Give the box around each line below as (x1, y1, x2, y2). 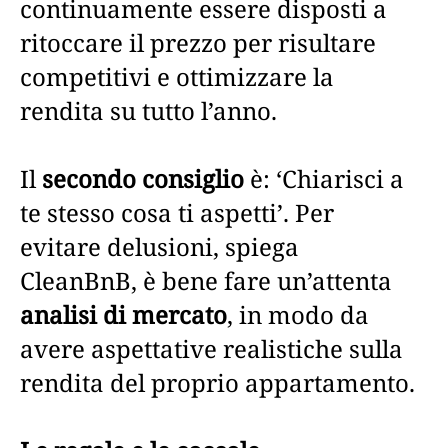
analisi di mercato (20, 297, 227, 331)
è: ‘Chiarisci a (244, 161, 404, 195)
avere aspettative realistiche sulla (20, 331, 403, 365)
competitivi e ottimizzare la (20, 59, 334, 93)
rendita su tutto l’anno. (20, 93, 277, 127)
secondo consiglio (42, 161, 244, 195)
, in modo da (227, 297, 369, 331)
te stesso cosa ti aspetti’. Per (20, 195, 334, 229)
